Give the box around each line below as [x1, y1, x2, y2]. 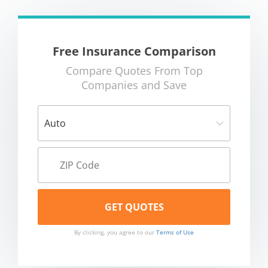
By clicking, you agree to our [74, 228, 156, 236]
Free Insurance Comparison [52, 42, 216, 59]
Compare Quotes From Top [65, 63, 203, 78]
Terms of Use [156, 228, 194, 236]
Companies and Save [81, 77, 187, 92]
